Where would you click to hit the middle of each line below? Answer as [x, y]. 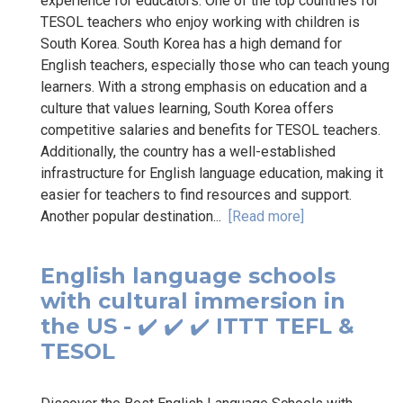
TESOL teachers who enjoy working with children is [200, 22]
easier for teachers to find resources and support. [196, 194]
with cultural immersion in [193, 300]
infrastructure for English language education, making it [212, 173]
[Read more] [266, 216]
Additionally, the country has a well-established [188, 151]
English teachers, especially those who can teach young [215, 65]
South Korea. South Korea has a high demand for [191, 43]
